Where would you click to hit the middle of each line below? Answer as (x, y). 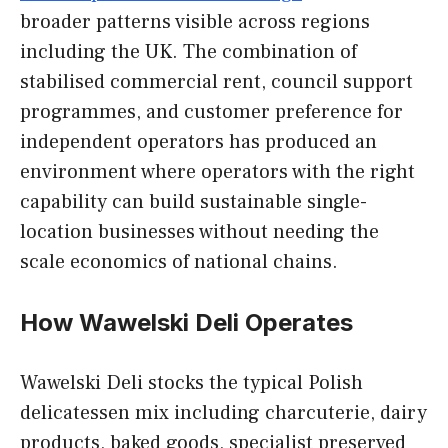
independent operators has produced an (198, 142)
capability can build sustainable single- (193, 202)
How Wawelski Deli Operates (186, 323)
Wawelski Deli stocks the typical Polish (191, 383)
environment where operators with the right (217, 172)
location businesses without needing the (199, 232)
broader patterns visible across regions (195, 22)
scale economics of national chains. (179, 262)
